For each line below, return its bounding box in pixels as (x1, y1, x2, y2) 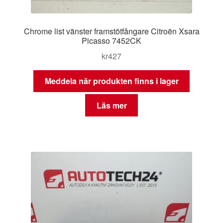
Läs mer (96, 99, 127, 111)
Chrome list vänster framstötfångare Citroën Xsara (23, 25, 200, 37)
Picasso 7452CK (82, 34, 141, 46)
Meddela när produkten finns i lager (44, 75, 179, 87)
